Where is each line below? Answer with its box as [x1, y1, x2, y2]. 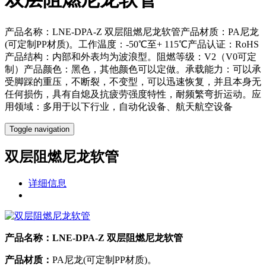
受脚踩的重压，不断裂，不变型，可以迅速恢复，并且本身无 [5, 76, 261, 87]
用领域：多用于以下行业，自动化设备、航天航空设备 [5, 101, 233, 112]
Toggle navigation [9, 124, 69, 134]
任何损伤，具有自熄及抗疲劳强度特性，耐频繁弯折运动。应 [5, 88, 261, 99]
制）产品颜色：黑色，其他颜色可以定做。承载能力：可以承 [5, 64, 261, 74]
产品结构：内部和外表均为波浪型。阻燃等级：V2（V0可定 [5, 51, 256, 62]
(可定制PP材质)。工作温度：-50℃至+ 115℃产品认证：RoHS [5, 39, 259, 49]
